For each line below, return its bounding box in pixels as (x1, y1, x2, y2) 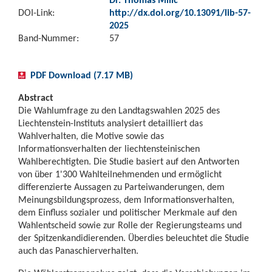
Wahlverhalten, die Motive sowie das (18, 130, 164, 141)
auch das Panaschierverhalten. (18, 245, 138, 256)
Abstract (18, 92, 53, 103)
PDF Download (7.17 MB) (30, 69, 133, 81)
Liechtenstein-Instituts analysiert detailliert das (18, 117, 203, 129)
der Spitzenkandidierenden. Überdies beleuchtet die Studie (18, 232, 249, 243)
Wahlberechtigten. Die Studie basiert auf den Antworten (18, 155, 239, 167)
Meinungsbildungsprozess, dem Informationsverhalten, (18, 194, 234, 205)
